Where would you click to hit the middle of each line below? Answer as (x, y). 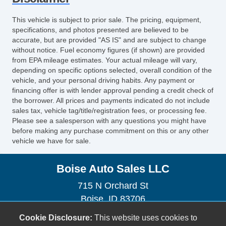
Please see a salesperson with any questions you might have (109, 120)
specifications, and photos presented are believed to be (100, 30)
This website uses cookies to (145, 218)
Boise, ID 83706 (113, 199)
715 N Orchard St (113, 185)
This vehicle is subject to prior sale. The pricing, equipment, (107, 19)
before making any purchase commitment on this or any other (110, 130)
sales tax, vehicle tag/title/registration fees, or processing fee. (109, 110)
